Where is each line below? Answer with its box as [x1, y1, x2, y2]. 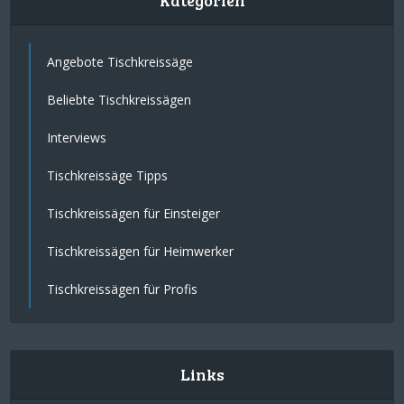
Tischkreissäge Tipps [47, 167, 169, 185]
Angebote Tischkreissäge [47, 53, 194, 71]
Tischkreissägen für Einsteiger [47, 205, 221, 223]
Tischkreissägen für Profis [47, 280, 198, 298]
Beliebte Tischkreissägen [47, 91, 192, 109]
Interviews [47, 129, 107, 147]
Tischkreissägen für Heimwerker [47, 243, 234, 261]
